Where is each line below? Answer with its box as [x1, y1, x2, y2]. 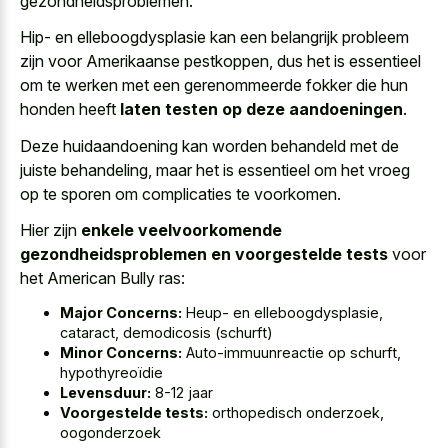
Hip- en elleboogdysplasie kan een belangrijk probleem [20, 27, 409, 48]
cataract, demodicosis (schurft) [60, 323, 273, 341]
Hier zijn [20, 220, 81, 241]
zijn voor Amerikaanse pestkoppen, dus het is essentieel [20, 51, 421, 72]
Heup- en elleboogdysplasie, [182, 303, 383, 321]
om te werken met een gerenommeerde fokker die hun [20, 75, 408, 96]
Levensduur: [60, 383, 151, 401]
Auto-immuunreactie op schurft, [182, 343, 401, 361]
